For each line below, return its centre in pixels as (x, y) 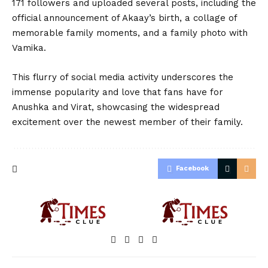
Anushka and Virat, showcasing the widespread (116, 107)
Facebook (192, 169)
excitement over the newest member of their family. (127, 122)
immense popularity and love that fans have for (118, 92)
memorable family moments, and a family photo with (130, 33)
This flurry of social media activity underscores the (123, 77)
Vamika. (29, 48)
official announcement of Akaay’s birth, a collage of (124, 18)
